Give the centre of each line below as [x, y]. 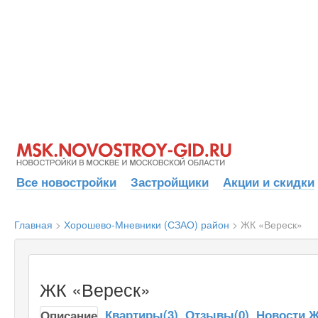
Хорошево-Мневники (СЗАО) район [147, 224]
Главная [33, 224]
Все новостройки [66, 181]
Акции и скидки [269, 181]
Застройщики [170, 181]
